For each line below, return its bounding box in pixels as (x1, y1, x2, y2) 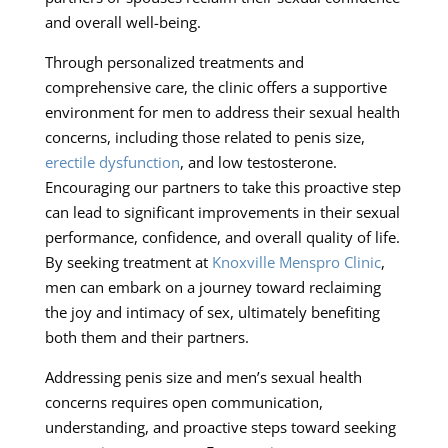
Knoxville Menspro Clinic (211, 251, 381, 272)
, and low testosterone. (179, 151, 337, 172)
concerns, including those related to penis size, (44, 126, 365, 147)
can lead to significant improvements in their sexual (44, 201, 400, 222)
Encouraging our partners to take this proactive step (44, 176, 401, 197)
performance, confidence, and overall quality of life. (44, 226, 400, 247)
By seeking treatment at (44, 251, 212, 272)
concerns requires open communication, (44, 391, 323, 412)
